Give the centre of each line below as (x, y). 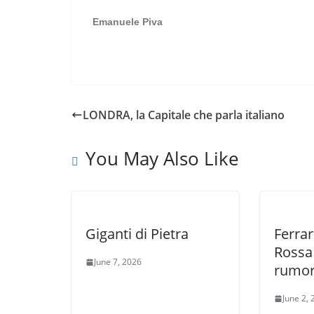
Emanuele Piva (128, 22)
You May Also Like (162, 158)
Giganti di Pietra (137, 234)
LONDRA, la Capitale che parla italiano (184, 115)
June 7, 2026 (118, 262)
